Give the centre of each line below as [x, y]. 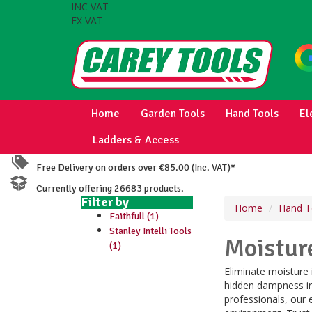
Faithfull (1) [134, 216]
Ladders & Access [136, 140]
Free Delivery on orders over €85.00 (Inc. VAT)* [133, 167]
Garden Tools [173, 114]
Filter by [105, 202]
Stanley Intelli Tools [150, 231]
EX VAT [87, 21]
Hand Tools [252, 114]
